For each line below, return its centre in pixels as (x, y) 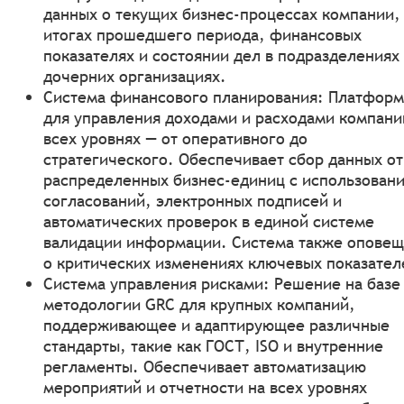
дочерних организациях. (135, 76)
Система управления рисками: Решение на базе (222, 283)
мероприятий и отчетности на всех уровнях (205, 387)
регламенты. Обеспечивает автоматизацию (205, 366)
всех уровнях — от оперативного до (175, 138)
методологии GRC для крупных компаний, (199, 304)
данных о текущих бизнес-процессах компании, (222, 14)
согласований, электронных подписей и (193, 200)
